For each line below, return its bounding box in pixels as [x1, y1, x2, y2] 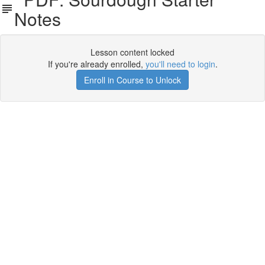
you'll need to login [145, 58, 215, 70]
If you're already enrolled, [47, 58, 146, 70]
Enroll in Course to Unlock [84, 74, 181, 86]
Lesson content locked [91, 46, 174, 58]
